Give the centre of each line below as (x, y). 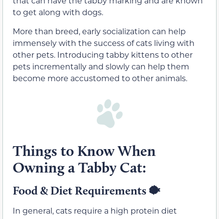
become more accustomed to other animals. (100, 78)
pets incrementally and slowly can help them (101, 66)
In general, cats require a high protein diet (95, 210)
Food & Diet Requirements (81, 190)
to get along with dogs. (58, 12)
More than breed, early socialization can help (99, 31)
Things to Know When (84, 151)
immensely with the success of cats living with (104, 43)
